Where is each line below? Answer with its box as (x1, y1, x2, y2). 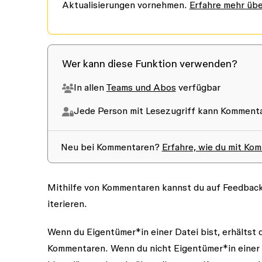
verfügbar (175, 82, 220, 92)
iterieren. (47, 198, 87, 209)
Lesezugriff (145, 105, 195, 116)
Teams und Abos (106, 82, 176, 92)
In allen (73, 82, 106, 92)
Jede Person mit (73, 105, 146, 116)
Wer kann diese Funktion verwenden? (61, 57, 237, 69)
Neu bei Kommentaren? (60, 142, 162, 152)
